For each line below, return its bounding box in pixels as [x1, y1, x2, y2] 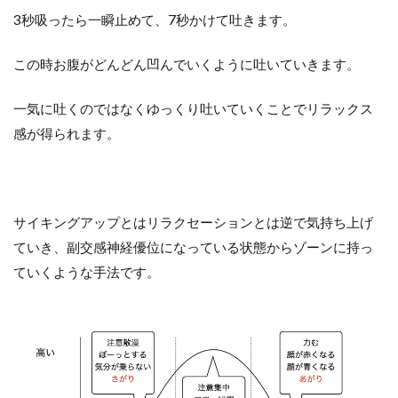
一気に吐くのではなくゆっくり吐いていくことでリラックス [13, 99, 373, 116]
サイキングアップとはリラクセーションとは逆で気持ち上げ [13, 213, 373, 230]
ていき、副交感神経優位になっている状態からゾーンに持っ [13, 238, 373, 255]
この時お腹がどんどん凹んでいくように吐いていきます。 [13, 55, 360, 72]
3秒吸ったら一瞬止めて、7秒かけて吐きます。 [13, 11, 296, 28]
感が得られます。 [13, 124, 120, 141]
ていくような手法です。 [13, 263, 160, 280]
